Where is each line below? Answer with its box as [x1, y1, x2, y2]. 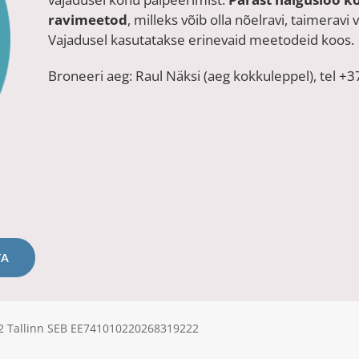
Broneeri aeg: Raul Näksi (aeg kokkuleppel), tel [48, 66, 340, 85]
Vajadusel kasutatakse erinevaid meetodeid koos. [48, 30, 355, 49]
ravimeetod [48, 10, 128, 29]
